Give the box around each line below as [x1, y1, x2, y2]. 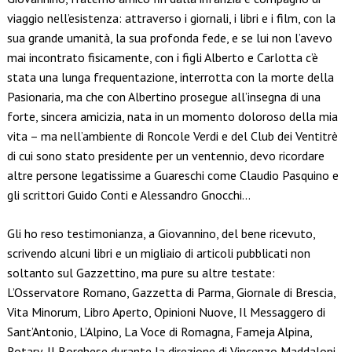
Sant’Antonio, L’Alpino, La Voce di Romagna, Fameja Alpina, [6, 324, 312, 340]
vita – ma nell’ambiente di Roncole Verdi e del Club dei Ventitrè [6, 128, 338, 145]
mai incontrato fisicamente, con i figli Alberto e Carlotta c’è [6, 49, 318, 66]
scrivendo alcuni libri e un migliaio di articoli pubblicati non [6, 245, 310, 262]
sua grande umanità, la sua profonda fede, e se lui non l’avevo [6, 30, 332, 46]
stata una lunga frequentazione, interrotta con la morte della [6, 69, 334, 86]
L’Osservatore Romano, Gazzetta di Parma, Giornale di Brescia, [6, 284, 335, 301]
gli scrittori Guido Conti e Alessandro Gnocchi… [6, 187, 251, 203]
